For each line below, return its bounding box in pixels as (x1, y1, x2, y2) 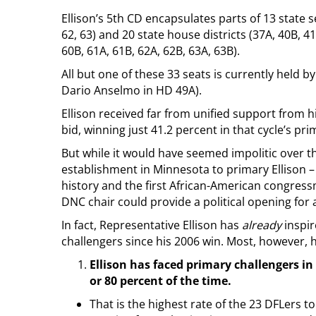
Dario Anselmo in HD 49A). (61, 82, 202, 98)
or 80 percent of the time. (90, 272, 231, 288)
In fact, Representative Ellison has (61, 217, 242, 233)
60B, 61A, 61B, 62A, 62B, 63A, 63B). (61, 42, 240, 59)
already (242, 217, 281, 233)
